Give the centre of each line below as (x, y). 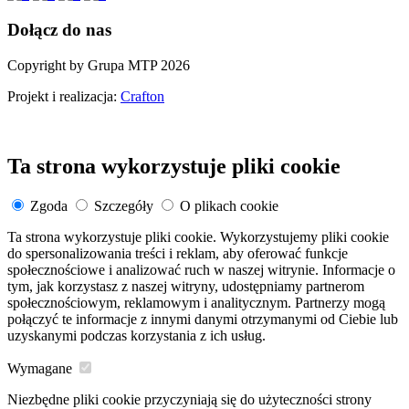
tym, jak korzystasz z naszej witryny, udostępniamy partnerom (186, 287)
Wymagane (40, 369)
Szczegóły (124, 206)
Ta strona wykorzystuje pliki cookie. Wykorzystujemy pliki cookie (198, 237)
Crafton (142, 96)
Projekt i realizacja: (64, 96)
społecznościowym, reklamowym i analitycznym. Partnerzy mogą (196, 303)
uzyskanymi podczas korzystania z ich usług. (136, 336)
